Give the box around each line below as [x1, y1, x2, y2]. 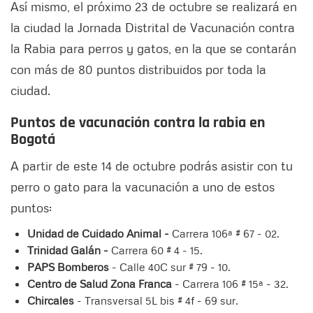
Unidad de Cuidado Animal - [27, 226, 169, 241]
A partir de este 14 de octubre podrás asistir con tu [10, 158, 293, 174]
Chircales [27, 293, 77, 308]
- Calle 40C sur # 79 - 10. [112, 260, 231, 275]
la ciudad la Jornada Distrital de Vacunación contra [10, 20, 295, 36]
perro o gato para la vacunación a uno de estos [10, 179, 275, 195]
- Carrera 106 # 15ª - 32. [172, 277, 289, 291]
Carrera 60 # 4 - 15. [108, 243, 203, 258]
